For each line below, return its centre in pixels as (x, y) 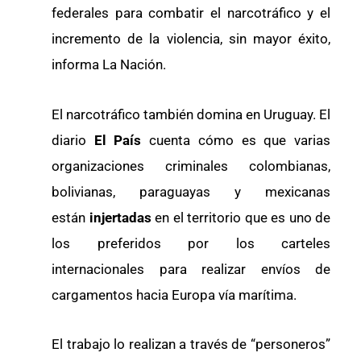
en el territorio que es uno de (243, 217)
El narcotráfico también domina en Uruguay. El (191, 114)
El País (114, 140)
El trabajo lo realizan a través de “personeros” (191, 344)
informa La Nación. (109, 64)
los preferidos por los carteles (191, 243)
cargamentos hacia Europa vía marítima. (174, 295)
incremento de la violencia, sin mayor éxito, (191, 38)
